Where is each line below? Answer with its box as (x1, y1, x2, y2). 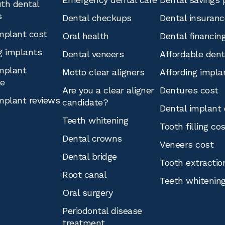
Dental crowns (62, 133, 122, 144)
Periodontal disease (62, 205, 142, 216)
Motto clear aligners (62, 67, 144, 77)
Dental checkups (62, 13, 132, 23)
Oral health (62, 31, 109, 41)
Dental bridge (62, 151, 117, 162)
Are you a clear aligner (62, 85, 154, 95)
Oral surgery (62, 187, 113, 198)
